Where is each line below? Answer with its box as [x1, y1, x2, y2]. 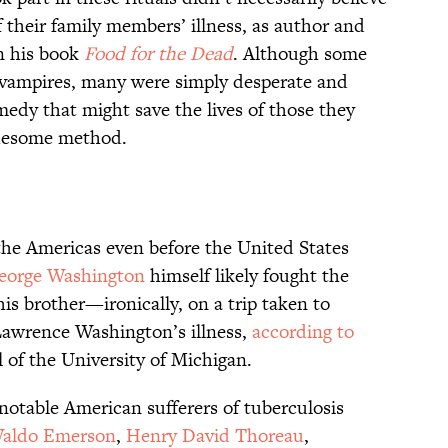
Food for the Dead [84, 40, 233, 68]
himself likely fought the [145, 262, 349, 290]
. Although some [233, 40, 367, 68]
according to [252, 318, 354, 346]
